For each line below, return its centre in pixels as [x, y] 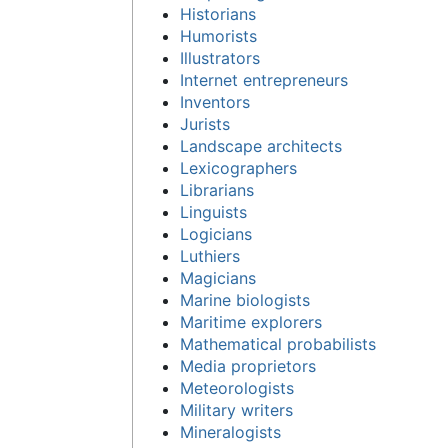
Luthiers [210, 255]
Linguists [214, 211]
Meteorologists [237, 387]
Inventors [215, 101]
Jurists [205, 123]
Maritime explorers [251, 321]
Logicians [216, 233]
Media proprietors [248, 365]
